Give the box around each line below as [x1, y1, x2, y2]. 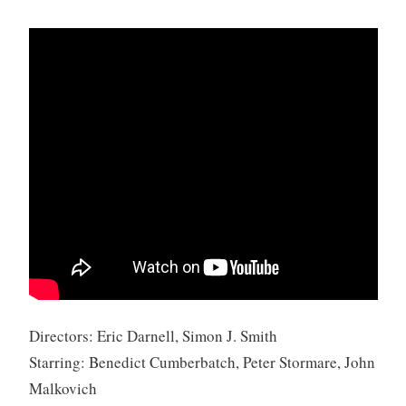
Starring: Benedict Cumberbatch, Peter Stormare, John [28, 351, 375, 372]
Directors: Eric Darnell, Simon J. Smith [28, 324, 277, 346]
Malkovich [28, 377, 97, 399]
